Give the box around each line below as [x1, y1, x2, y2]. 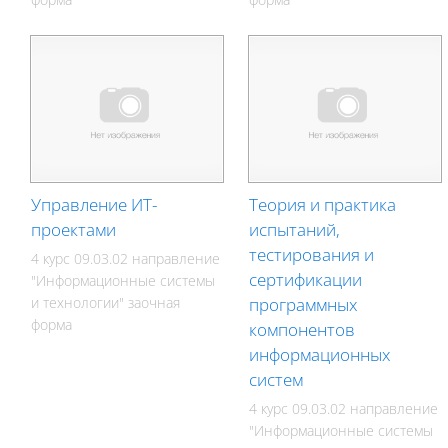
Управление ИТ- [31, 192, 158, 216]
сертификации [249, 267, 363, 291]
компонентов [249, 317, 356, 341]
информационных [249, 342, 391, 366]
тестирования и [249, 242, 375, 266]
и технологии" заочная [31, 292, 181, 312]
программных [249, 292, 358, 316]
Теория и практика [249, 192, 397, 216]
